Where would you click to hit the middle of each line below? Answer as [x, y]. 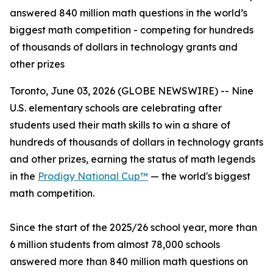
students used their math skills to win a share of [120, 125]
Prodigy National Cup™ [93, 176]
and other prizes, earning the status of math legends [133, 159]
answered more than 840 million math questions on [129, 261]
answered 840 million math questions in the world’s [129, 13]
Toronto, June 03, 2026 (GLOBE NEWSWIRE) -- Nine [132, 91]
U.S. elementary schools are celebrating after [116, 108]
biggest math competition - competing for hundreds [132, 30]
